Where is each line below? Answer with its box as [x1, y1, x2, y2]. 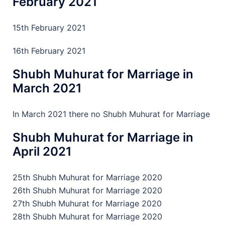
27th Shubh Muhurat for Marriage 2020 [13, 198, 162, 208]
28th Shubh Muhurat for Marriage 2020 [13, 211, 162, 221]
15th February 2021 [13, 23, 85, 33]
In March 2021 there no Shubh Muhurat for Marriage [13, 109, 210, 119]
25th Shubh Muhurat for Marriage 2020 [13, 172, 162, 182]
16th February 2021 [13, 46, 85, 56]
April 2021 [13, 144, 72, 159]
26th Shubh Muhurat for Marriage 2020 [13, 185, 162, 195]
